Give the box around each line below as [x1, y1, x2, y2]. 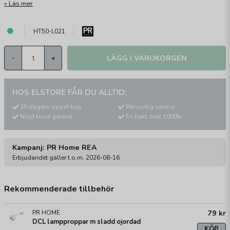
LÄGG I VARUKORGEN [106, 52, 187, 63]
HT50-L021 [33, 27, 65, 35]
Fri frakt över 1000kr [126, 112, 182, 121]
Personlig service [126, 103, 175, 111]
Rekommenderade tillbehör [4, 183, 114, 195]
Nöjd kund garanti [20, 112, 72, 121]
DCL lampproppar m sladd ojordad [32, 217, 141, 227]
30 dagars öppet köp [20, 103, 82, 111]
